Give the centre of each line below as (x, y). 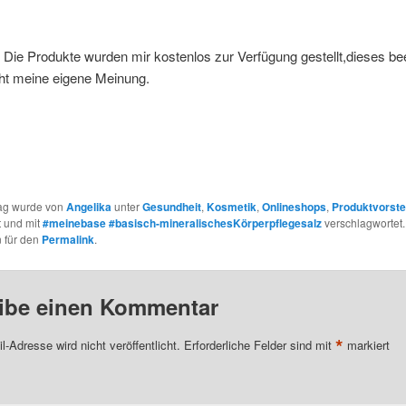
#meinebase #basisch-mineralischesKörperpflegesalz (182, 223)
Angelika (88, 207)
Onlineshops (294, 207)
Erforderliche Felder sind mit (259, 345)
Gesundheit (171, 207)
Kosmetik (231, 207)
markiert (366, 345)
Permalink (68, 240)
